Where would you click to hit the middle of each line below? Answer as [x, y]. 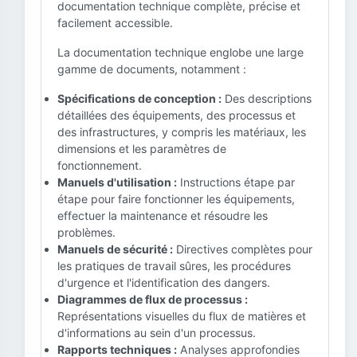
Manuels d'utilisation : [117, 182]
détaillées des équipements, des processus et [177, 115]
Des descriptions [267, 98]
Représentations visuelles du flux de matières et [182, 316]
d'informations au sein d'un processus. [157, 333]
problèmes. [86, 232]
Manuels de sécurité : [115, 249]
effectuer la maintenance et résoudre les [163, 216]
